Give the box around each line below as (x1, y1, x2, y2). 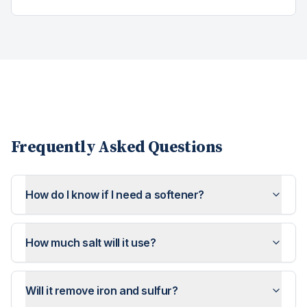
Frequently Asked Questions (11, 137, 223, 158)
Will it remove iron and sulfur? (25, 284, 178, 297)
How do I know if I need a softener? (25, 188, 204, 201)
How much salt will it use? (25, 236, 156, 249)
